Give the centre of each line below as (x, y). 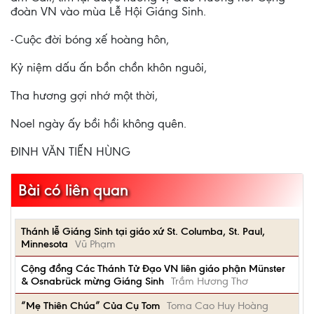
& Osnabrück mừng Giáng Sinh (93, 281)
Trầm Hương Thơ (210, 281)
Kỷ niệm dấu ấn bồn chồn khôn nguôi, (109, 67)
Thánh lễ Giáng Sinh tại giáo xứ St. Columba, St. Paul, (143, 231)
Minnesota (45, 244)
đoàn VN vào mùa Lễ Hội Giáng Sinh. (108, 11)
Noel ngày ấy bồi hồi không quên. (98, 123)
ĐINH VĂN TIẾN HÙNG (70, 151)
